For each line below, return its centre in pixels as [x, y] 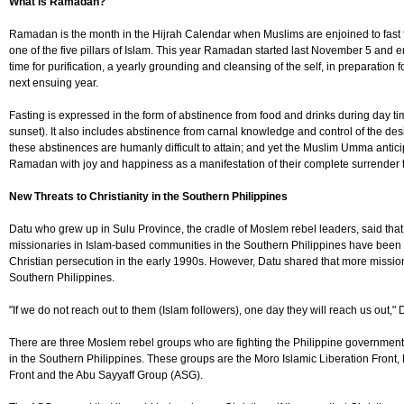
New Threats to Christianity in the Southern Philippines [148, 197]
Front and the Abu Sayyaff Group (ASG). [106, 376]
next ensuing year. [54, 83]
